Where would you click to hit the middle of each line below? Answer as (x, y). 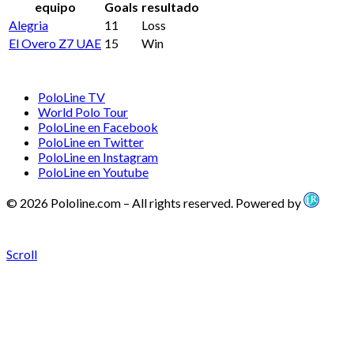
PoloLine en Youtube (93, 172)
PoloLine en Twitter (91, 142)
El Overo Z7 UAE (55, 43)
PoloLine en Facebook (98, 127)
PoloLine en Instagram (98, 157)
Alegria (28, 25)
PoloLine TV (72, 97)
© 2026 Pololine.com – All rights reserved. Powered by (155, 203)
